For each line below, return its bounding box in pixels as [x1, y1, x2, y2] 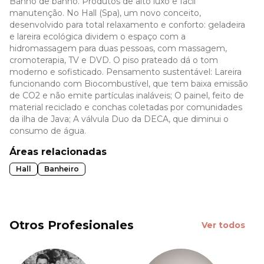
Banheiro [44, 164, 79, 174]
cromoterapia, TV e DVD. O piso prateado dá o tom [9, 55, 218, 66]
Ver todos [202, 220, 245, 231]
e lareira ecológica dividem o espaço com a [9, 31, 186, 42]
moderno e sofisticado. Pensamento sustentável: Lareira [9, 67, 242, 78]
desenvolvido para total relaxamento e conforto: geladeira [9, 19, 245, 31]
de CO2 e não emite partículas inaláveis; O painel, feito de [9, 90, 244, 101]
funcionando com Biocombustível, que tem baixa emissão [9, 78, 248, 90]
